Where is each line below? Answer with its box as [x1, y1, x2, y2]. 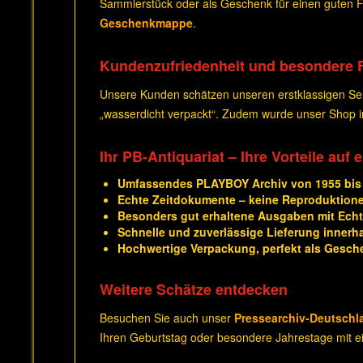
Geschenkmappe [100, 15, 193, 31]
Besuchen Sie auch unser [100, 310, 234, 326]
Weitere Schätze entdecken [100, 279, 288, 300]
